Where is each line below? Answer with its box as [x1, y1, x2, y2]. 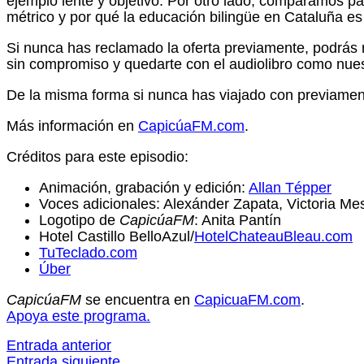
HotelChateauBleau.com [194, 228, 353, 245]
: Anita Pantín [194, 212, 281, 229]
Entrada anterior [6, 337, 111, 354]
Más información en [6, 118, 138, 135]
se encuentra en [81, 292, 194, 309]
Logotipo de [39, 212, 119, 229]
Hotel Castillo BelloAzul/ [39, 228, 194, 245]
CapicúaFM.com [138, 118, 245, 135]
